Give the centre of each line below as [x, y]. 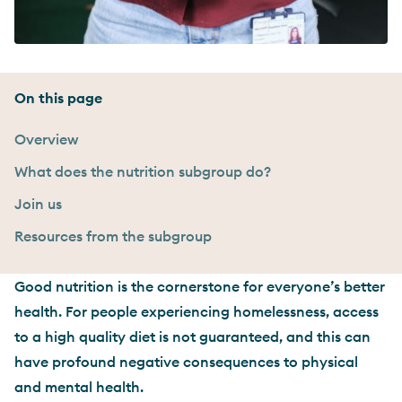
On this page [58, 98]
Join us [38, 204]
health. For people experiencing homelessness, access [197, 311]
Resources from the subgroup [113, 236]
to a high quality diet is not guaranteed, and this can [192, 336]
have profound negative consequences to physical [186, 362]
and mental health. [79, 387]
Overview [46, 139]
